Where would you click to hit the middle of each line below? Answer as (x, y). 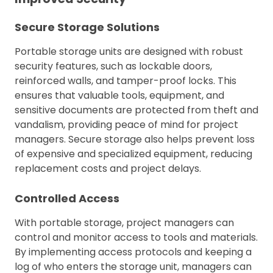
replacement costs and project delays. (108, 168)
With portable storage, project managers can (124, 222)
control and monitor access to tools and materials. (136, 237)
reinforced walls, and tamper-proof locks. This (126, 80)
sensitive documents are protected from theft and (136, 110)
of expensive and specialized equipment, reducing (133, 154)
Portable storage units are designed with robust (129, 51)
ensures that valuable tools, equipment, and (119, 95)
